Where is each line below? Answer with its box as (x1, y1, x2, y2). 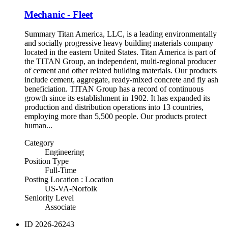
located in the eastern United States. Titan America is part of (24, 48, 216, 57)
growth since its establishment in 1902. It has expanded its (24, 94, 210, 103)
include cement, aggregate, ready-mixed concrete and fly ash (24, 75, 218, 84)
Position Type (24, 157, 69, 166)
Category (24, 138, 54, 148)
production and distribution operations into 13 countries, (24, 103, 204, 112)
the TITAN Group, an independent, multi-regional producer (24, 57, 216, 66)
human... (24, 121, 52, 130)
